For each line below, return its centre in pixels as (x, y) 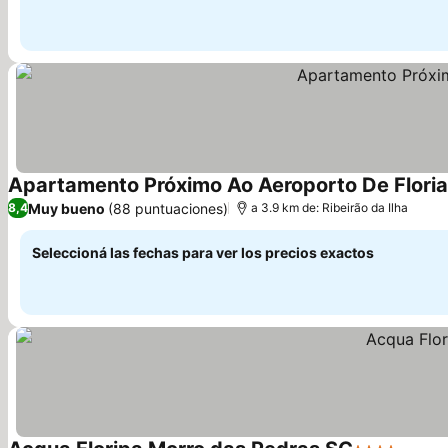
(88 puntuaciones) (168, 208)
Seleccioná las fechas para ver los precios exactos (203, 252)
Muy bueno (66, 208)
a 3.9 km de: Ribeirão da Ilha (329, 207)
